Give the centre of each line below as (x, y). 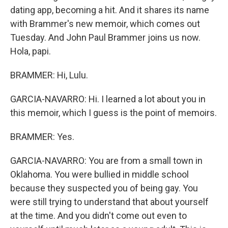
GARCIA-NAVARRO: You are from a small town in (106, 161)
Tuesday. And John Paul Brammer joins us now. (105, 37)
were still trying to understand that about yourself (109, 202)
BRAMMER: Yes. (42, 137)
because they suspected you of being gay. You (104, 188)
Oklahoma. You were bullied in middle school (99, 174)
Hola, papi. (31, 51)
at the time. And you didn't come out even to (98, 216)
